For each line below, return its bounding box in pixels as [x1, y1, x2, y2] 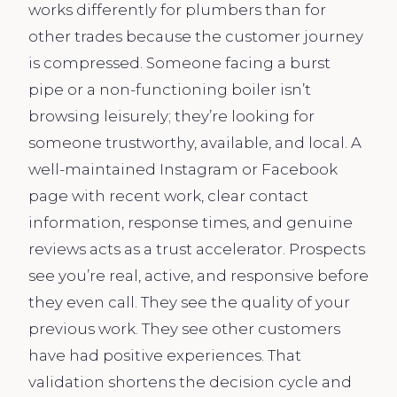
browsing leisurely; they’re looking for [28, 106, 315, 125]
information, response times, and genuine [28, 213, 353, 231]
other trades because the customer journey [28, 27, 363, 45]
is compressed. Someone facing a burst [28, 53, 331, 72]
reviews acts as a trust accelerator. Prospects [28, 239, 365, 258]
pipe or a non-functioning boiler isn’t [28, 80, 311, 98]
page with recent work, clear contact [28, 186, 308, 205]
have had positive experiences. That [28, 346, 301, 364]
